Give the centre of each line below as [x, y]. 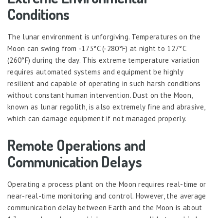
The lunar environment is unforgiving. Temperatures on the [104, 37]
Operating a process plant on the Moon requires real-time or [107, 184]
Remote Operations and [77, 145]
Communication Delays [75, 162]
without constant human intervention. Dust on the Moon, [100, 95]
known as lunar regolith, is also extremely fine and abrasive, [106, 107]
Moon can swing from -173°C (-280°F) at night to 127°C [97, 48]
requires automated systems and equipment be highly [95, 72]
